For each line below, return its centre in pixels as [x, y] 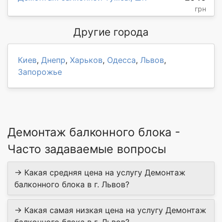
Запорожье [40, 72]
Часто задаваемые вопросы [87, 149]
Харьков [86, 60]
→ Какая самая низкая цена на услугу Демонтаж [110, 210]
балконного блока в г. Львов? [72, 185]
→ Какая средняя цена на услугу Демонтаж [100, 173]
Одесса [121, 60]
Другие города [111, 32]
